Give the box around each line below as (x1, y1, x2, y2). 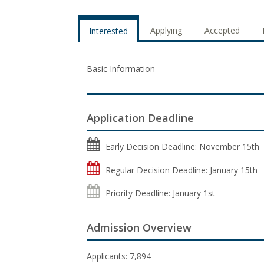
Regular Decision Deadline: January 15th (105, 164, 258, 176)
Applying (150, 25, 182, 36)
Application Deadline (87, 111, 194, 125)
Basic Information (87, 63, 155, 74)
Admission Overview (87, 220, 192, 235)
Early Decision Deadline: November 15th (105, 141, 259, 152)
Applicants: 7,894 (87, 250, 151, 262)
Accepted (204, 25, 240, 36)
